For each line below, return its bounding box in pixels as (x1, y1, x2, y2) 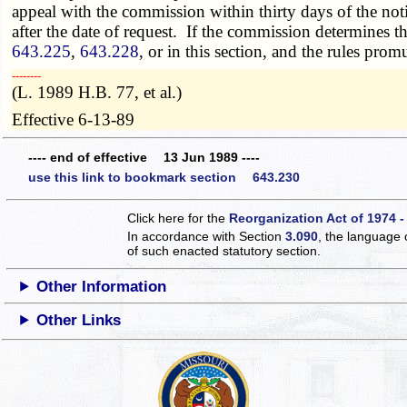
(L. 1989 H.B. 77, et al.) (12, 82, 183, 102)
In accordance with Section (127, 228, 286, 243)
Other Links (36, 311, 122, 329)
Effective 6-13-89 (12, 109, 135, 129)
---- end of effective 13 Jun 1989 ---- (28, 150, 260, 165)
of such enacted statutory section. (127, 243, 322, 258)
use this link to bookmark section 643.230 (28, 169, 300, 184)
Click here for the (127, 210, 230, 225)
